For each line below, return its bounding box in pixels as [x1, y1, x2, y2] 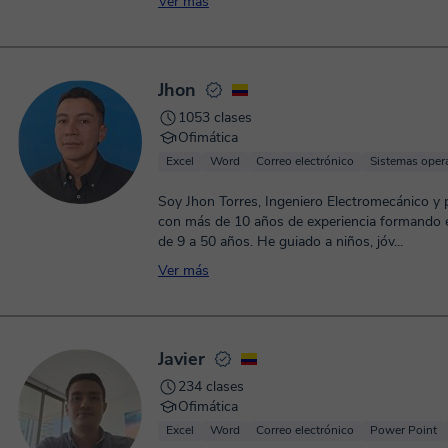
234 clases [178, 377, 244, 396]
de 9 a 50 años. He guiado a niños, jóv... [158, 232, 403, 251]
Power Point [370, 422, 437, 438]
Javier [158, 347, 205, 371]
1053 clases [178, 108, 252, 127]
